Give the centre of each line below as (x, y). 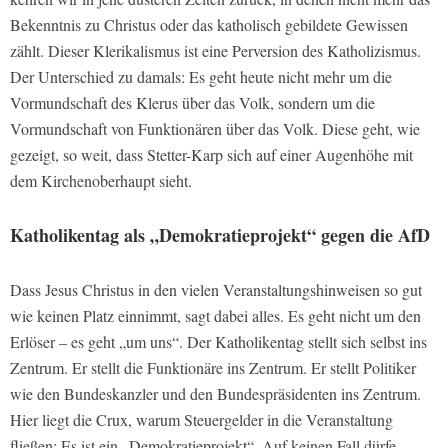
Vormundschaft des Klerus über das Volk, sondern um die (192, 103)
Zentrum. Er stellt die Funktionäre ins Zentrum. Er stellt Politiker (213, 368)
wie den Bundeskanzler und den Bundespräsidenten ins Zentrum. (215, 394)
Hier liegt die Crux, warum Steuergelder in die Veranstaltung (201, 420)
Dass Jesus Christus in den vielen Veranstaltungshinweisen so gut (216, 290)
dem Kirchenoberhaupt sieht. (101, 181)
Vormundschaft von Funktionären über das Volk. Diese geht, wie (215, 129)
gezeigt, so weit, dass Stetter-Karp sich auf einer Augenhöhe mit (211, 155)
